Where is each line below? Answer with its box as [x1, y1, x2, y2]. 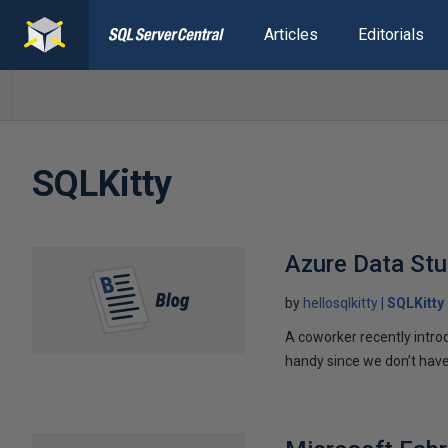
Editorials [357, 25, 424, 44]
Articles [263, 25, 318, 44]
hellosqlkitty [303, 295, 379, 311]
